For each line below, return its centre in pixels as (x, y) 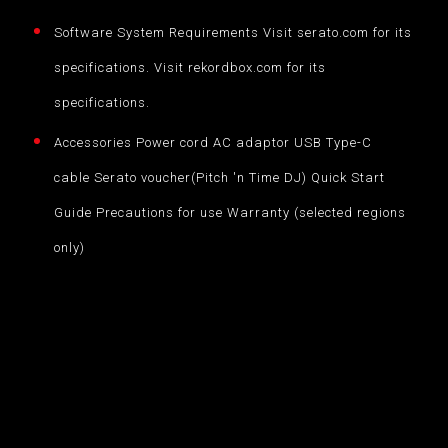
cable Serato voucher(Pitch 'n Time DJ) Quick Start (219, 177)
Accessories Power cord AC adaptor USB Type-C (212, 142)
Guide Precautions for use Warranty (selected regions (229, 212)
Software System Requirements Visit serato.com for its (232, 32)
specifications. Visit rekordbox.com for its (189, 67)
